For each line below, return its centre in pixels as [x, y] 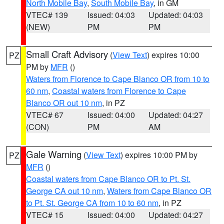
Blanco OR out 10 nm [64, 103]
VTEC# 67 [45, 115]
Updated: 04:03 [176, 15]
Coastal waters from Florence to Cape [119, 91]
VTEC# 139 [47, 15]
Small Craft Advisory [67, 54]
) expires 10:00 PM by [159, 155]
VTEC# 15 [45, 215]
